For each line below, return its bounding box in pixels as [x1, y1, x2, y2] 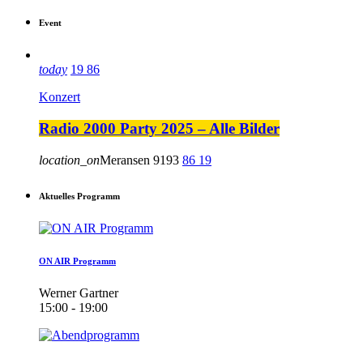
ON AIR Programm [39, 255, 116, 266]
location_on [39, 152, 100, 167]
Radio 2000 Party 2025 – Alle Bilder [39, 119, 280, 137]
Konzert [39, 90, 80, 105]
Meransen [100, 152, 150, 167]
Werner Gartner [39, 285, 118, 300]
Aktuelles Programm [39, 190, 120, 201]
